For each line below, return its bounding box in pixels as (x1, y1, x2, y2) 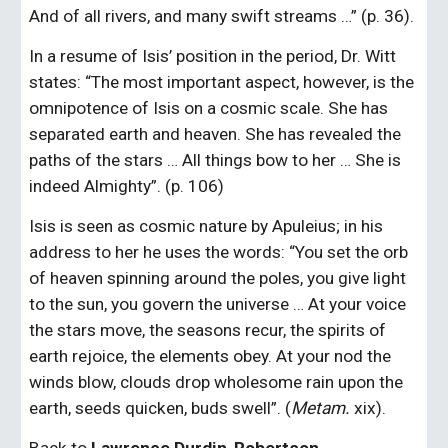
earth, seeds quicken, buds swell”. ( (29, 398, 292, 418)
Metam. (291, 398, 355, 418)
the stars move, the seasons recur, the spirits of (29, 320, 387, 340)
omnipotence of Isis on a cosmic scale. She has (29, 98, 389, 118)
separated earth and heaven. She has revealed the (29, 124, 402, 144)
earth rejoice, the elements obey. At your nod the (29, 346, 392, 366)
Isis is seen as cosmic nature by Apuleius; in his (29, 216, 384, 236)
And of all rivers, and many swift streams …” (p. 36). (29, 6, 415, 26)
